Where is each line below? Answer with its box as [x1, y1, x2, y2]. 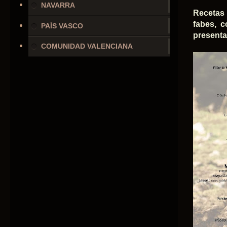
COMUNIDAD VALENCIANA [41, 42, 133, 51]
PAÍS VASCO [41, 21, 84, 30]
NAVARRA [41, 1, 75, 10]
